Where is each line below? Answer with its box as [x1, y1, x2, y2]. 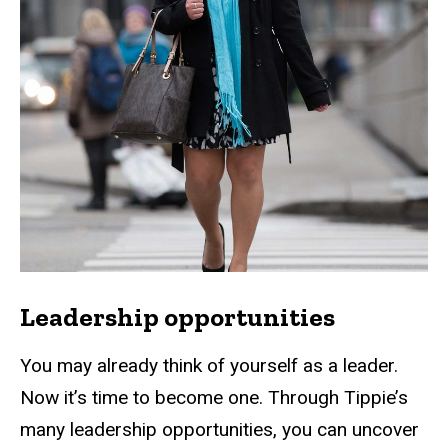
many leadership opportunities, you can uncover [20, 418, 419, 442]
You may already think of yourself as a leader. [20, 354, 398, 378]
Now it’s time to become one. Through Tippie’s [20, 386, 408, 410]
